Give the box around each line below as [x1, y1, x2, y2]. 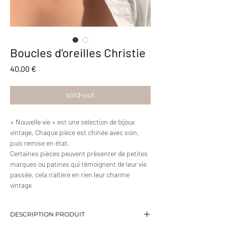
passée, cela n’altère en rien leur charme [10, 170, 130, 179]
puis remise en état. [10, 139, 69, 148]
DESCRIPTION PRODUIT [10, 210, 85, 218]
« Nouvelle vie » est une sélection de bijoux [10, 118, 135, 127]
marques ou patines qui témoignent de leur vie [10, 160, 147, 169]
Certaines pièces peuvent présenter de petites [10, 149, 148, 158]
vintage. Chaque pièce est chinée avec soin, [10, 128, 139, 137]
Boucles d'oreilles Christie [10, 45, 146, 60]
